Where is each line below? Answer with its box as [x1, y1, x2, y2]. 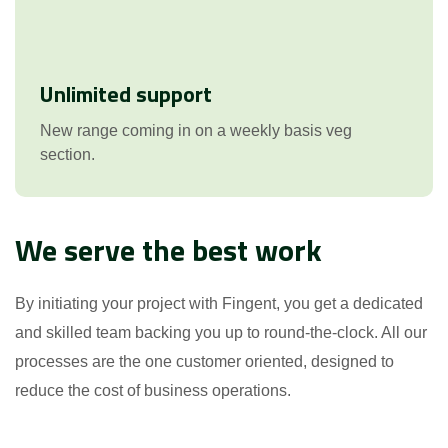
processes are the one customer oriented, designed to [15, 352, 394, 370]
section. [40, 145, 95, 163]
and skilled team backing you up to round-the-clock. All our [15, 323, 427, 341]
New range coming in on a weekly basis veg [40, 121, 352, 139]
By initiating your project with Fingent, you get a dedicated [15, 294, 423, 312]
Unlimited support [40, 76, 212, 111]
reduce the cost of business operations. [15, 381, 291, 399]
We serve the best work [15, 226, 322, 273]
